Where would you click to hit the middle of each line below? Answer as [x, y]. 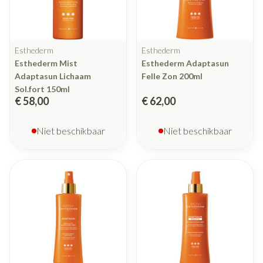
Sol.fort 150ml [42, 89]
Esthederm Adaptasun [185, 63]
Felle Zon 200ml [172, 76]
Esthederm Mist [46, 63]
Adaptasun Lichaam [53, 76]
